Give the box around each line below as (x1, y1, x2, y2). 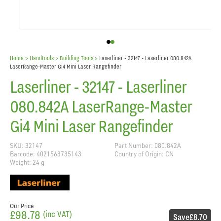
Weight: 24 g (10, 158, 44, 167)
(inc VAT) (43, 208, 72, 220)
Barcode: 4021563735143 (10, 150, 81, 158)
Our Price (10, 201, 34, 211)
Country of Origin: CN (114, 150, 174, 158)
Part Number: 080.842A (114, 142, 181, 150)
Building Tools (60, 54, 93, 62)
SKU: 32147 (10, 142, 42, 150)
